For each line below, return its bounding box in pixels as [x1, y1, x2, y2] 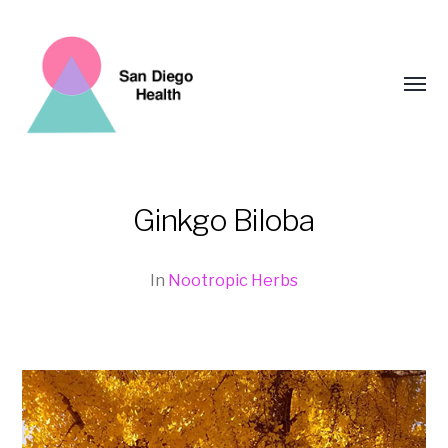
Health [21, 272, 99, 302]
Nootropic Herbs [168, 270, 298, 290]
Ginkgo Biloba [133, 202, 315, 238]
